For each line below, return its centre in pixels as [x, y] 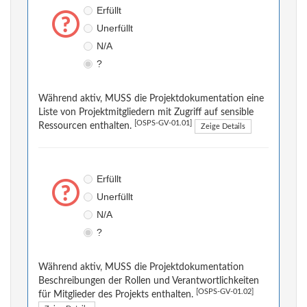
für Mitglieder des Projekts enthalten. [117, 295]
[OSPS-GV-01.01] [163, 124]
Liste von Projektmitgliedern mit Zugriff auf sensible [146, 113]
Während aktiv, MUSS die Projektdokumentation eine [151, 99]
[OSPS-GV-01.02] [225, 292]
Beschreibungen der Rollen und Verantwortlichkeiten [149, 281]
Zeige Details [223, 127]
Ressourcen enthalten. [86, 126]
